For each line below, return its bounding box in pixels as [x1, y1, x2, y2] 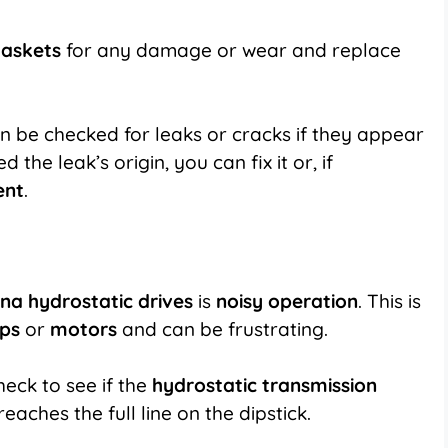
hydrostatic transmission [152, 373, 377, 398]
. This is [358, 288, 421, 313]
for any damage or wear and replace [61, 37, 401, 62]
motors [50, 316, 122, 341]
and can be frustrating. [122, 316, 328, 341]
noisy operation [216, 288, 358, 313]
